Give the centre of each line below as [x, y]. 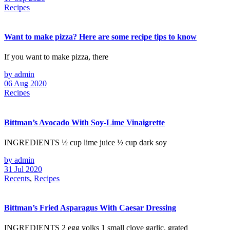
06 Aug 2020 [25, 84]
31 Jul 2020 [23, 169]
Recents [17, 178]
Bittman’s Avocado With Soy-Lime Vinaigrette [84, 122]
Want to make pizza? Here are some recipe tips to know [100, 37]
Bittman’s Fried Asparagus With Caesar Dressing [90, 208]
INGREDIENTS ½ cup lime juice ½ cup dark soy [85, 142]
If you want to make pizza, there [56, 57]
